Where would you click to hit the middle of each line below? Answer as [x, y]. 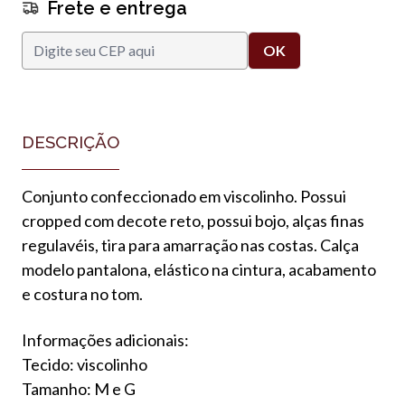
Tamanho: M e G [79, 388]
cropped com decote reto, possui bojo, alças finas [193, 220]
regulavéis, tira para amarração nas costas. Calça [190, 245]
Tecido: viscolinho [85, 364]
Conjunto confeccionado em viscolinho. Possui [184, 196]
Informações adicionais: [107, 339]
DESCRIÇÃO [71, 141]
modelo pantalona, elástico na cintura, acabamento [199, 269]
